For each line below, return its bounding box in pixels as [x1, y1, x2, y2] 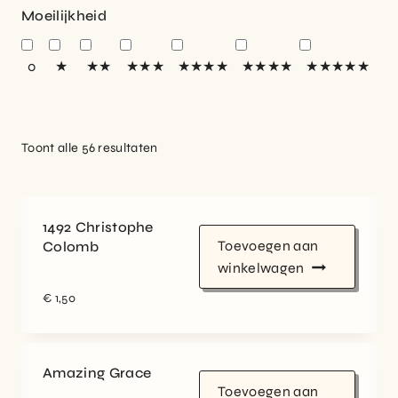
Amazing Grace [43, 364, 152, 382]
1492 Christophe [43, 219, 154, 236]
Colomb [43, 238, 99, 256]
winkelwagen [218, 259, 305, 277]
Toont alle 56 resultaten [21, 140, 158, 155]
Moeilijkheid [21, 7, 107, 24]
